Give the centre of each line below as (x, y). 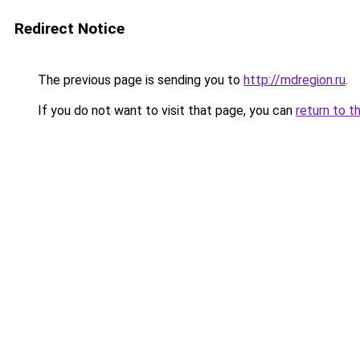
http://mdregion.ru (295, 80)
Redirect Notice (70, 29)
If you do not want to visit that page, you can (165, 110)
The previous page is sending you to (139, 80)
